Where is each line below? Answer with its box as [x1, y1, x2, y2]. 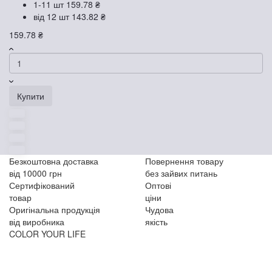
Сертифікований [9, 178, 75, 191]
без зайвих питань [145, 166, 217, 179]
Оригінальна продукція [9, 203, 100, 216]
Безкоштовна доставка [9, 154, 98, 167]
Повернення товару [145, 154, 223, 167]
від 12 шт [33, 10, 72, 22]
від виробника [9, 215, 64, 228]
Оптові [145, 178, 171, 191]
